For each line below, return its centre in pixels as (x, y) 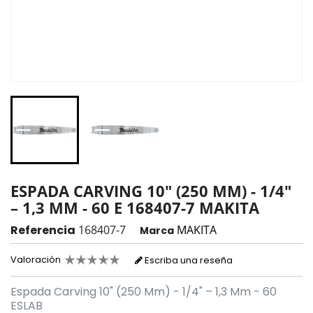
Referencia (43, 230)
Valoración (36, 259)
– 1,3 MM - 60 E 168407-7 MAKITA (135, 207)
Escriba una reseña (188, 260)
